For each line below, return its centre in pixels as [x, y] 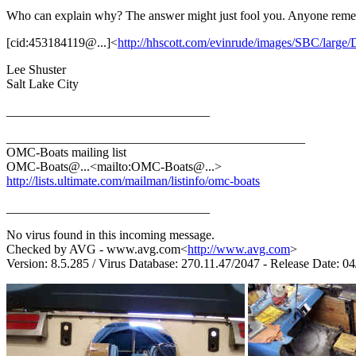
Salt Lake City [43, 83]
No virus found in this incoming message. [110, 234]
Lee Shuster [36, 69]
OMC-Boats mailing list [66, 152]
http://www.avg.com [239, 249]
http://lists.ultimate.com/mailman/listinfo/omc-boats [133, 180]
